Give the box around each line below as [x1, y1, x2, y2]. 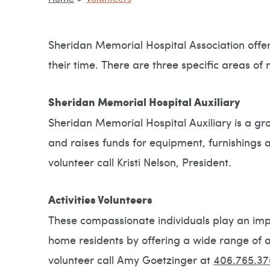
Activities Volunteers [48, 191, 152, 207]
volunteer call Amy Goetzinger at [48, 251, 213, 267]
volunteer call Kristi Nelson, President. [48, 154, 231, 169]
